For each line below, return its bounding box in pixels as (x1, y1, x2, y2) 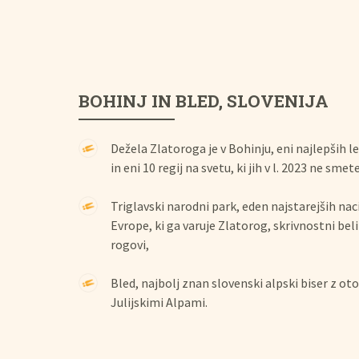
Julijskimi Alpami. (111, 294, 208, 310)
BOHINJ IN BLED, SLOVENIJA (79, 89, 329, 112)
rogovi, (111, 236, 149, 252)
